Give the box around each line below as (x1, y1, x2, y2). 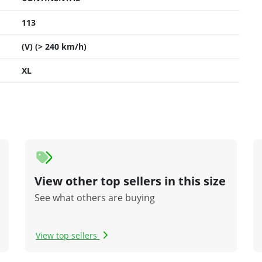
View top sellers (36, 229, 100, 241)
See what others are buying (35, 191, 156, 204)
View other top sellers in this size (35, 173, 226, 189)
